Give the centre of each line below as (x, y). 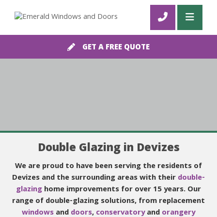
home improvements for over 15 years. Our (122, 190)
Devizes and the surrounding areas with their (95, 178)
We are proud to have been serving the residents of (108, 167)
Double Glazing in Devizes (108, 149)
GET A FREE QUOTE (116, 48)
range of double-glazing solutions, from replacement (108, 201)
